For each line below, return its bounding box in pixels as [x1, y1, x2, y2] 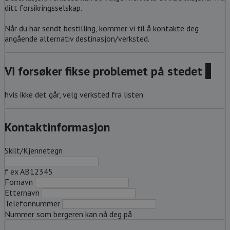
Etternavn [5, 187, 40, 198]
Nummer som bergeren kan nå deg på [5, 208, 132, 219]
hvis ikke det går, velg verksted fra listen [5, 89, 143, 100]
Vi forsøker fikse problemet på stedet [5, 63, 205, 80]
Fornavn [5, 176, 33, 187]
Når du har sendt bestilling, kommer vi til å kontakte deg [5, 23, 199, 34]
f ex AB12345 [5, 166, 53, 177]
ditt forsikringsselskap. [5, 3, 82, 13]
